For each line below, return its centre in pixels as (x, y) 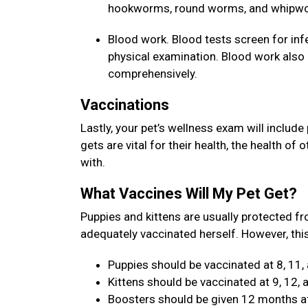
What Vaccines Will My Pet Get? (190, 194)
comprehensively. (154, 74)
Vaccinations (126, 105)
